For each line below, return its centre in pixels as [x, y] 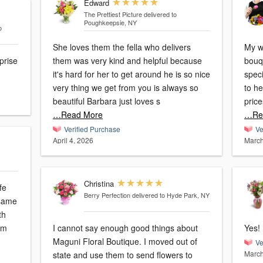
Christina [99, 184]
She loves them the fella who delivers [122, 47]
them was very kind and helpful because [127, 61]
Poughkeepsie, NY [110, 23]
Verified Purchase [92, 129]
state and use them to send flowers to [123, 255]
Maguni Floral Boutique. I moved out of [125, 242]
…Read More [78, 115]
